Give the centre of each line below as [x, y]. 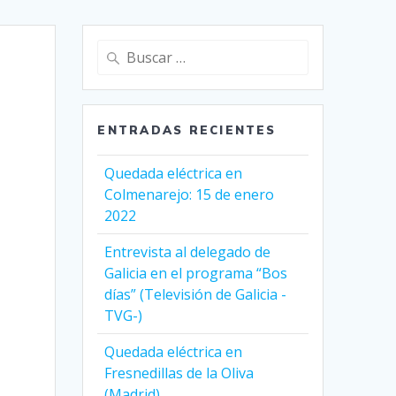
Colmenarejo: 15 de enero [190, 195]
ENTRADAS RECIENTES [187, 130]
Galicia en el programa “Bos [196, 274]
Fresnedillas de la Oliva [179, 373]
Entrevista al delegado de [188, 252]
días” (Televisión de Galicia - [196, 295]
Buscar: [119, 50]
